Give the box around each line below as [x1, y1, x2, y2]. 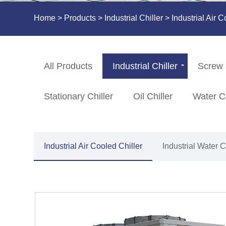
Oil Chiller [133, 91, 173, 102]
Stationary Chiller [44, 91, 114, 102]
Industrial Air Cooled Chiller [44, 142, 143, 151]
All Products [44, 61, 93, 72]
